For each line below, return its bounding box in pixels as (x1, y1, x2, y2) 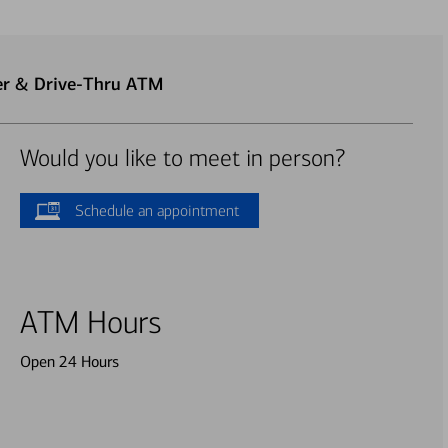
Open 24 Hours (19, 352, 119, 371)
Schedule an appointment (74, 201, 239, 220)
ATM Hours (19, 304, 162, 342)
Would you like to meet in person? (19, 144, 345, 173)
